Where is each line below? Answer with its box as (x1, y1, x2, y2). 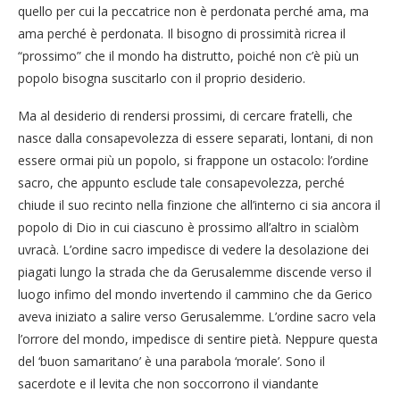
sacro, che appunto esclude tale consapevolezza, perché (18, 173, 345, 191)
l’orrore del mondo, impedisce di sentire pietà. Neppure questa (18, 329, 378, 347)
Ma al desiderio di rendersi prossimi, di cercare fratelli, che (18, 106, 353, 124)
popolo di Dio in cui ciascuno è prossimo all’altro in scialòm (18, 218, 359, 236)
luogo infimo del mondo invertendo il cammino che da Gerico (18, 285, 372, 303)
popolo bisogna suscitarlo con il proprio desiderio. (18, 69, 305, 87)
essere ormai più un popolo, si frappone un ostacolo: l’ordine (18, 151, 369, 169)
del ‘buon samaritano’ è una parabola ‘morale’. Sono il (18, 352, 325, 370)
